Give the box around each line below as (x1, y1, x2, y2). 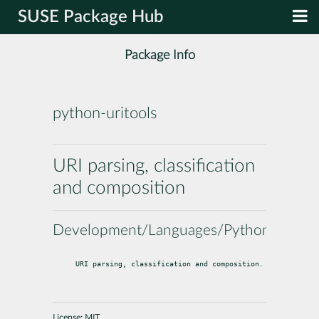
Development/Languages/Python (53, 222, 271, 238)
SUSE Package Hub (18, 9, 164, 26)
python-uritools (53, 105, 157, 122)
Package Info (124, 48, 195, 63)
